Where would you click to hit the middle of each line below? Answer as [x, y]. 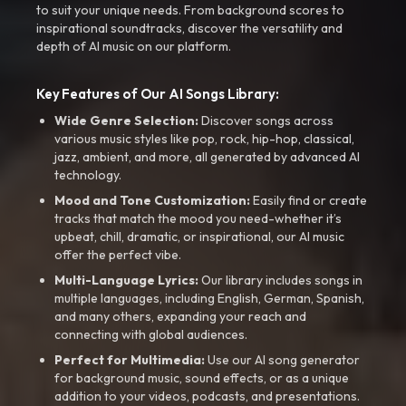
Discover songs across [266, 121]
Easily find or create [309, 200]
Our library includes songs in [280, 280]
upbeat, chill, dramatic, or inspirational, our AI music [199, 237]
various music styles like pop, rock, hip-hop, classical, [204, 139]
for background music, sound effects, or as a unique [202, 378]
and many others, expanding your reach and [180, 316]
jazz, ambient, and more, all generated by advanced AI [207, 157]
